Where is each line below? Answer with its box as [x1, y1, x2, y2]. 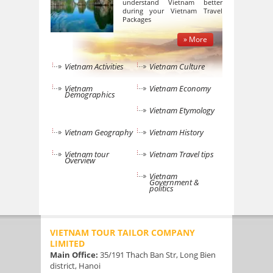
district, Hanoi [50, 260, 101, 271]
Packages [122, 14, 151, 24]
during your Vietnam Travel [122, 5, 222, 15]
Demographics [65, 88, 115, 100]
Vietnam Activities [65, 60, 124, 72]
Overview [65, 154, 95, 166]
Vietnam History [149, 126, 204, 138]
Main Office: [50, 249, 98, 260]
